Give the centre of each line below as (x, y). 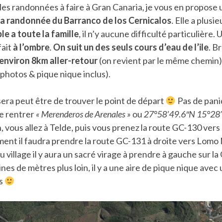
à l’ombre (31, 47)
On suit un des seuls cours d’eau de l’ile (131, 47)
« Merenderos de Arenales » (83, 114)
